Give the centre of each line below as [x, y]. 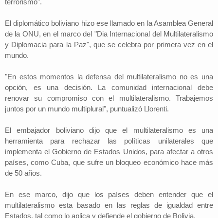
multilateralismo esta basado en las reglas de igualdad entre [109, 205]
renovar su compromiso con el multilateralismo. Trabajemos [109, 98]
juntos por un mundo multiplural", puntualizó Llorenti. [87, 109]
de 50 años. [23, 173]
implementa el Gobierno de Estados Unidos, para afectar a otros [109, 152]
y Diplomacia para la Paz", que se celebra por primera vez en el [109, 45]
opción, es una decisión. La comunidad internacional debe [109, 87]
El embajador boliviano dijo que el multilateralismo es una [109, 130]
